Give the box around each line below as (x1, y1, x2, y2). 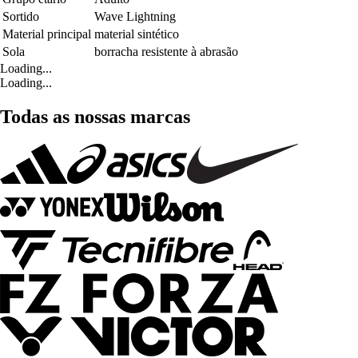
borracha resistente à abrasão (94, 45, 238, 59)
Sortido (2, 10, 39, 24)
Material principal (2, 27, 91, 42)
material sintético (94, 27, 179, 42)
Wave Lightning (94, 10, 176, 24)
